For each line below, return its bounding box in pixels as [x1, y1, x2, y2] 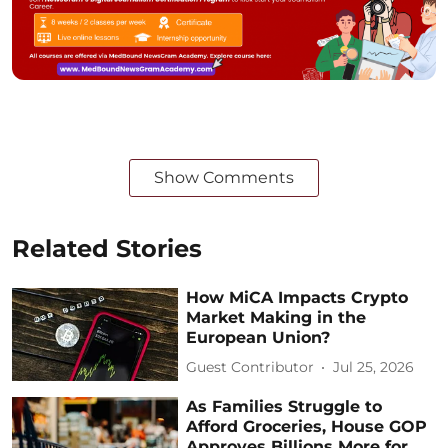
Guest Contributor [186, 358, 315, 377]
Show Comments [154, 167, 294, 187]
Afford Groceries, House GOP [186, 417, 428, 437]
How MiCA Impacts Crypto [186, 287, 409, 307]
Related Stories [12, 233, 202, 263]
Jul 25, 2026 [333, 358, 415, 377]
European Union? [186, 327, 331, 347]
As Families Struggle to [186, 397, 383, 417]
